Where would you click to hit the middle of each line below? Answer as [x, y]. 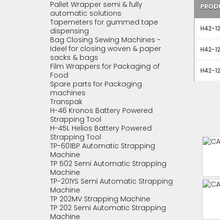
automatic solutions [86, 13]
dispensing [69, 31]
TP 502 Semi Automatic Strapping [108, 164]
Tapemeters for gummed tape [104, 22]
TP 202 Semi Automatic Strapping [108, 208]
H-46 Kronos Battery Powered [101, 110]
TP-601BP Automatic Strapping [103, 146]
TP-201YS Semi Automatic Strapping [111, 181]
